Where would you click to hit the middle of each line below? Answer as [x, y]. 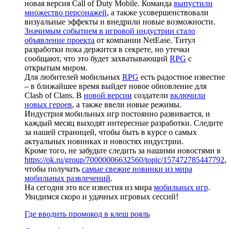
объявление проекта [60, 40]
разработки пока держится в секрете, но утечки [107, 49]
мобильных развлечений [67, 178]
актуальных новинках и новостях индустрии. [104, 141]
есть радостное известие [182, 77]
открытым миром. [56, 67]
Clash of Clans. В [54, 95]
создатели [151, 95]
